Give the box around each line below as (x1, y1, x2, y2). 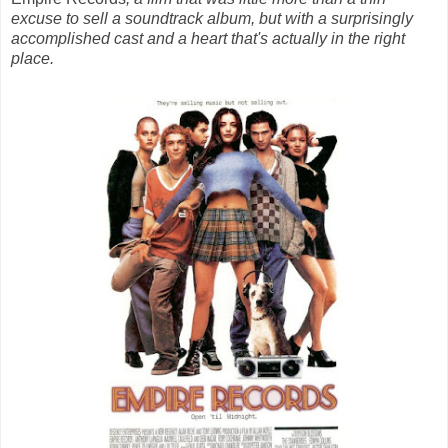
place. (11, 50, 54, 68)
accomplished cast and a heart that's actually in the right (11, 30, 405, 48)
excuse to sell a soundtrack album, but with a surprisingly (11, 10, 413, 28)
